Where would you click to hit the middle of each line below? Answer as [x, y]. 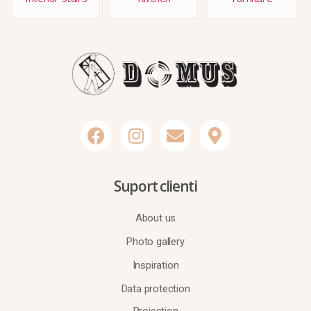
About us [155, 218]
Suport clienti [155, 186]
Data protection [155, 288]
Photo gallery [155, 241]
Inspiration [155, 265]
